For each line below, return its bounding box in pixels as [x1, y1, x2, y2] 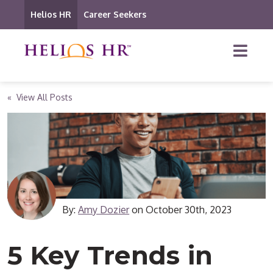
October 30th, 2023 [146, 204, 232, 216]
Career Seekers [83, 9, 146, 19]
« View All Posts [7, 92, 73, 102]
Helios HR [30, 9, 71, 19]
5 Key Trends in [7, 239, 213, 272]
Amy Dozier [78, 204, 130, 216]
